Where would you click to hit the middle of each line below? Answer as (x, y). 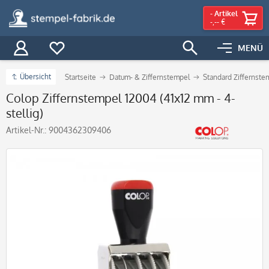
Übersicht (35, 77)
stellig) (25, 113)
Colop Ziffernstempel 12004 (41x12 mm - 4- (121, 98)
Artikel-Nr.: (27, 130)
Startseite (80, 77)
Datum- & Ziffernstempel (150, 77)
